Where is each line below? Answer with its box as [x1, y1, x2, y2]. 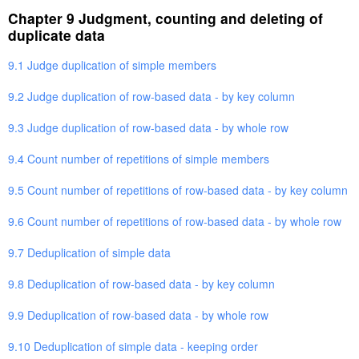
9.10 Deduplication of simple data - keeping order [8, 337, 258, 354]
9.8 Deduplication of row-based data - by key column [8, 275, 275, 292]
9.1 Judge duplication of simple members [8, 56, 216, 73]
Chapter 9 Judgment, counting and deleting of [8, 7, 323, 28]
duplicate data [8, 24, 105, 45]
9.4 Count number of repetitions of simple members [8, 150, 269, 167]
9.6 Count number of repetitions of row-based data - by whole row [8, 212, 341, 229]
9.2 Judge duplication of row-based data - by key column [8, 87, 295, 104]
